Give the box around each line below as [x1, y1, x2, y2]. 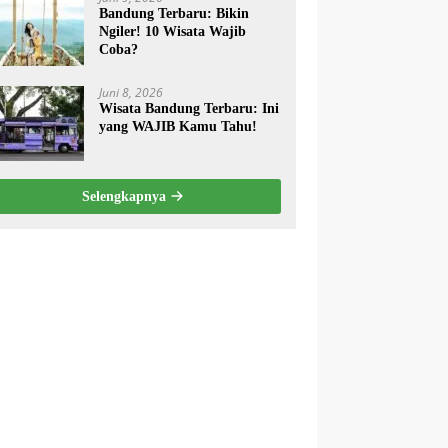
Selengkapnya [81, 188, 170, 204]
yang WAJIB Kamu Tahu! [99, 118, 258, 134]
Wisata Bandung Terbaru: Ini [99, 100, 280, 116]
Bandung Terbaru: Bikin [99, 5, 250, 21]
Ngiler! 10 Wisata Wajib [99, 23, 247, 39]
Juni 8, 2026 [99, 83, 164, 101]
